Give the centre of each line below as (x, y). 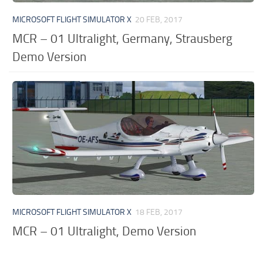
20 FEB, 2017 (159, 20)
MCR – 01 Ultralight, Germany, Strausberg (123, 39)
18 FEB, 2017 (159, 213)
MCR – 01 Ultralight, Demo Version (104, 231)
